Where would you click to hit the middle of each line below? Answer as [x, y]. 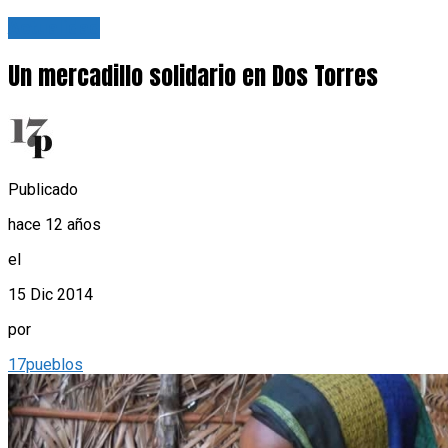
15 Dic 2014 [50, 295]
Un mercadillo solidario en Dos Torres [193, 76]
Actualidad [54, 27]
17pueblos [45, 365]
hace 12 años [54, 225]
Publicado [43, 190]
